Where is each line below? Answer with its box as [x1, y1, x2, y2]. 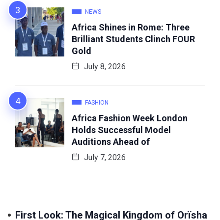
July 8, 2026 [82, 61, 126, 71]
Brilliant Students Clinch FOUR [72, 33, 195, 44]
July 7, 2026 [82, 152, 126, 162]
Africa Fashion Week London [72, 112, 188, 123]
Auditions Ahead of [72, 136, 150, 147]
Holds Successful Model [72, 124, 171, 135]
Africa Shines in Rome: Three [72, 22, 190, 32]
